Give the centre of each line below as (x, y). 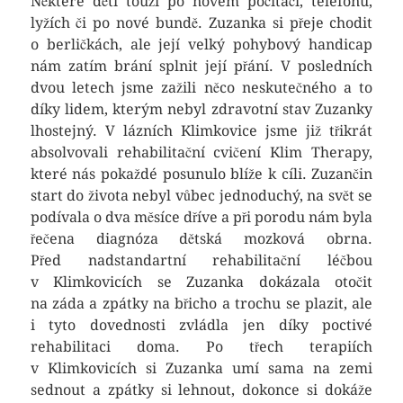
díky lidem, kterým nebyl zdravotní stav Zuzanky (201, 109)
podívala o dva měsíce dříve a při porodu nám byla (201, 217)
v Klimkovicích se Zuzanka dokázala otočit (201, 282)
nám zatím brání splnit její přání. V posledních (201, 66)
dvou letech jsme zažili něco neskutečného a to (201, 88)
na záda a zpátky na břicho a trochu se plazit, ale (201, 304)
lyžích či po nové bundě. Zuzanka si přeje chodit (201, 23)
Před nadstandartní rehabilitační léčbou (201, 260)
